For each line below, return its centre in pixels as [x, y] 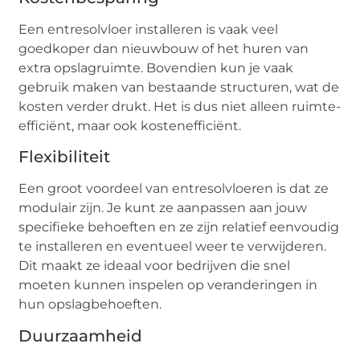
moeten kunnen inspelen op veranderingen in [168, 285]
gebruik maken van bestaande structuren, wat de [179, 87]
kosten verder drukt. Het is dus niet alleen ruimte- [180, 106]
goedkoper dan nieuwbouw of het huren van [164, 48]
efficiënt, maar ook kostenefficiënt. [130, 125]
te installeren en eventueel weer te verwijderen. [173, 247]
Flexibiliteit [65, 157]
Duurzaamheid [81, 335]
